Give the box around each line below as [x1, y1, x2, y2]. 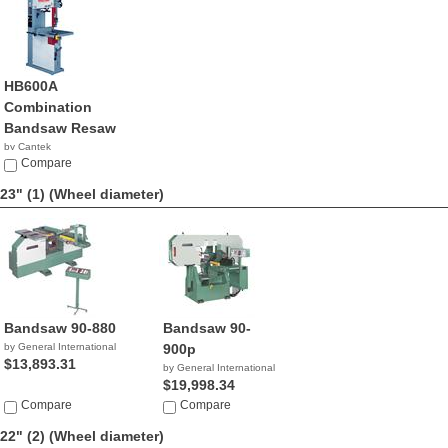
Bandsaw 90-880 [4, 320, 116, 336]
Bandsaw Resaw [4, 120, 116, 136]
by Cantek [4, 141, 51, 152]
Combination [4, 99, 92, 115]
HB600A [4, 78, 57, 94]
